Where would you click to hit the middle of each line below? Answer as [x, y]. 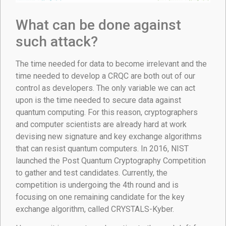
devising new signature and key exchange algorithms [109, 136]
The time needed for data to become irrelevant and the [111, 64]
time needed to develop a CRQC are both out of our [105, 76]
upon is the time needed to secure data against [98, 100]
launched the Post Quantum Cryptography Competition [111, 160]
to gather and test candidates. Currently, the [92, 173]
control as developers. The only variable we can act [105, 88]
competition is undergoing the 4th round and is [97, 185]
